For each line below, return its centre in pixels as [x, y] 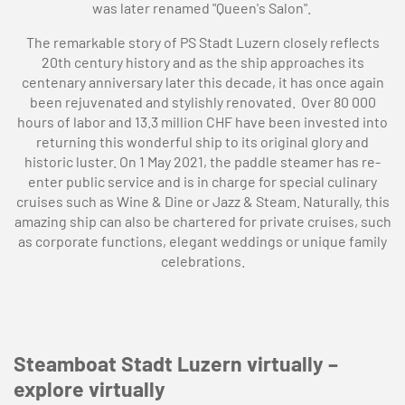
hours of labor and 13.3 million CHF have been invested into [202, 122]
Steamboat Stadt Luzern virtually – [176, 363]
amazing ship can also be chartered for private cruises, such [202, 221]
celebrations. [202, 261]
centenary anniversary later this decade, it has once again [202, 82]
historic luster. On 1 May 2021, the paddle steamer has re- [202, 161]
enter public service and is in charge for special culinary [202, 181]
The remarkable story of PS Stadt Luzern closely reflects [202, 42]
